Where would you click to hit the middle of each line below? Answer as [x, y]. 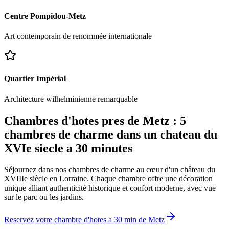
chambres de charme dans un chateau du [111, 134]
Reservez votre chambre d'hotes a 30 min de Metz [84, 220]
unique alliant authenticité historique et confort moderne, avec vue [110, 188]
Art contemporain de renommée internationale [78, 36]
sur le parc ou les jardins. [44, 197]
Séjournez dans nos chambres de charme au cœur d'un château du [110, 170]
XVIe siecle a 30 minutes [68, 148]
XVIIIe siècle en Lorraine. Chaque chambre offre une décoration [108, 179]
